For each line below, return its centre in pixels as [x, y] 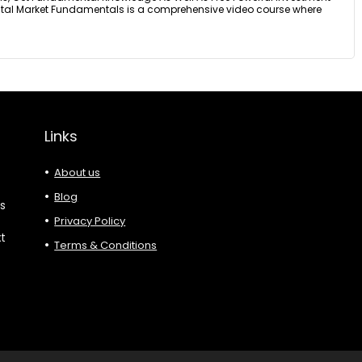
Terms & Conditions [106, 245]
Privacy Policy [90, 221]
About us [78, 173]
